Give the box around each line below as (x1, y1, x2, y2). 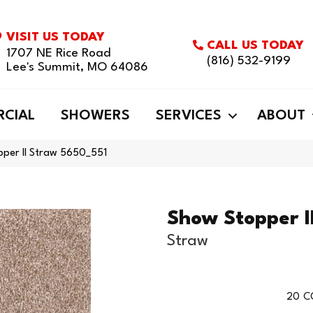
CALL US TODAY (207, 39, 305, 52)
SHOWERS (61, 109, 130, 123)
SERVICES (156, 109, 221, 123)
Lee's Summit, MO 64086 (6, 61, 149, 73)
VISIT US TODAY (6, 31, 105, 43)
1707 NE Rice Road (6, 48, 111, 59)
